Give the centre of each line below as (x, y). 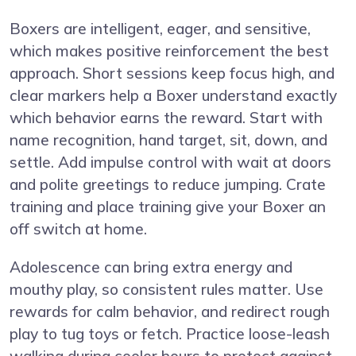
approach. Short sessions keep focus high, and (172, 73)
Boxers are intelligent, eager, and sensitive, (160, 28)
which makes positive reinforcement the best (169, 50)
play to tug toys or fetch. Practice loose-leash (170, 333)
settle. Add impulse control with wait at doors (170, 162)
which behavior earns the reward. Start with (166, 117)
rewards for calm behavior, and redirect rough (170, 311)
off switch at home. (78, 228)
